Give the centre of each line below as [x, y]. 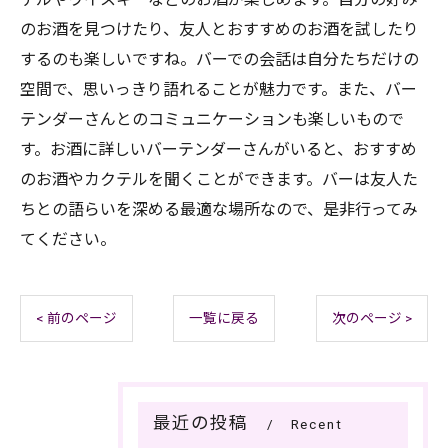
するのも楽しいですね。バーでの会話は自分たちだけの [219, 59]
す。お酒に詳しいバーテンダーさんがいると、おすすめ [218, 149]
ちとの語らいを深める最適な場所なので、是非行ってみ [219, 209]
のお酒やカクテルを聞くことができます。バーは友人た [219, 179]
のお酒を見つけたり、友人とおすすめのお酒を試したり [219, 29]
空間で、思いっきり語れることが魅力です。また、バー [218, 89]
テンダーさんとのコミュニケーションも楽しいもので [212, 119]
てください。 [68, 239]
